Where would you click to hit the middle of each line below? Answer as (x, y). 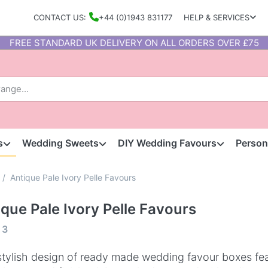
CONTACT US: (60, 18)
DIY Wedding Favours (167, 143)
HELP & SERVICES (217, 18)
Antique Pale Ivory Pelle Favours (73, 177)
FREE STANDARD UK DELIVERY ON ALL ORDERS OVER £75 (134, 42)
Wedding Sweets (60, 143)
